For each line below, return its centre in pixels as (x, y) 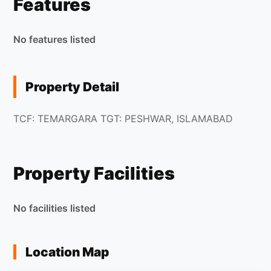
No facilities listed (55, 208)
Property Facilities (94, 173)
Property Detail (73, 87)
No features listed (55, 39)
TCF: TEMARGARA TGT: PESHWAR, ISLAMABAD (123, 118)
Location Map (67, 252)
